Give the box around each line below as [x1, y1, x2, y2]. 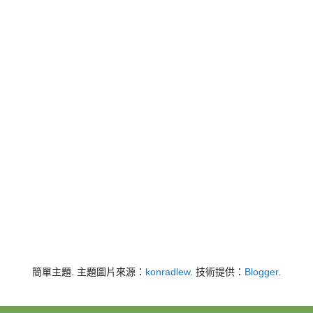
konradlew [145, 265, 190, 277]
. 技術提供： [190, 265, 245, 277]
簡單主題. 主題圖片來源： [32, 265, 145, 277]
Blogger [245, 265, 278, 277]
